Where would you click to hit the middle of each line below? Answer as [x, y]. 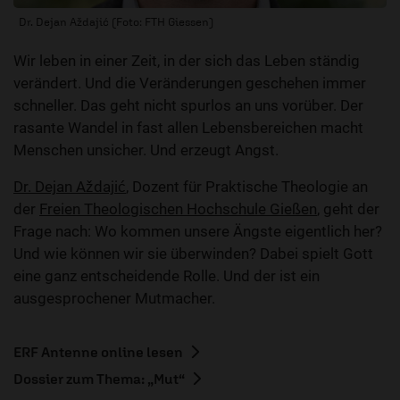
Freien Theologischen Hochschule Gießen [178, 209]
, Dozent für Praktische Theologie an [247, 187]
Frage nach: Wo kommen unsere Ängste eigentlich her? [198, 232]
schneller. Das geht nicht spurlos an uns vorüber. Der [188, 106]
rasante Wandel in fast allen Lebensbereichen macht [188, 128]
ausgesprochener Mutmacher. [114, 299]
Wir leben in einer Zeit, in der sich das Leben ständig [187, 61]
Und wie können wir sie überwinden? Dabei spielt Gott [193, 254]
